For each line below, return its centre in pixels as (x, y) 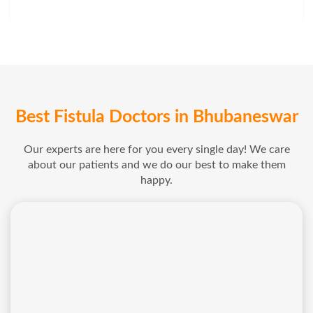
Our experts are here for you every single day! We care (156, 150)
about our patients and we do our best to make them (156, 165)
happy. (156, 181)
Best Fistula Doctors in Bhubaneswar (156, 117)
